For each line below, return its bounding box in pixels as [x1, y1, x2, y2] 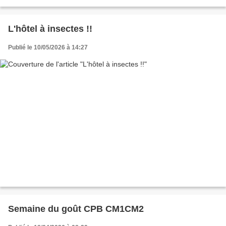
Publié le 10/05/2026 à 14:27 [8, 44, 88, 51]
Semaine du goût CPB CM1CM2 [8, 203, 144, 214]
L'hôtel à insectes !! [8, 24, 92, 34]
